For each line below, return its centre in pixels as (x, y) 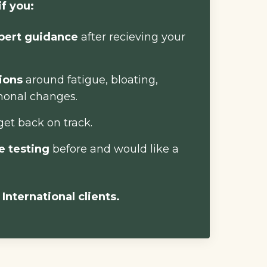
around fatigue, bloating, (92, 80)
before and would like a (114, 149)
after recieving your (132, 37)
